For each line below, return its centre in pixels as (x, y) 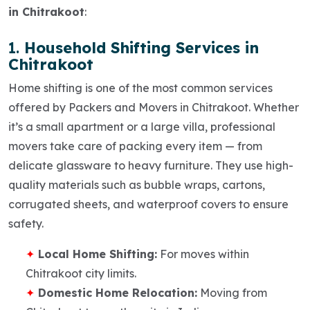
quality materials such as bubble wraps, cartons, (137, 184)
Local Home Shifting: (98, 254)
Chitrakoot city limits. (81, 273)
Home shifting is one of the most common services (140, 88)
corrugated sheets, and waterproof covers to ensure (148, 204)
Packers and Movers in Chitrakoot (158, 107)
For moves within (203, 254)
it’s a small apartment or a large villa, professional (142, 126)
